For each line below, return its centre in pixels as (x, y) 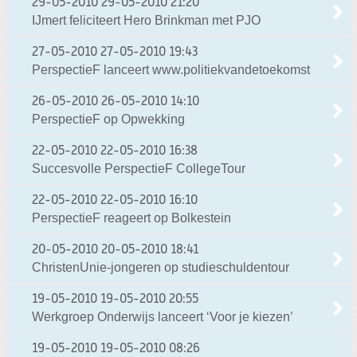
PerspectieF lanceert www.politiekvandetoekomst (171, 69)
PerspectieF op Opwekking (108, 119)
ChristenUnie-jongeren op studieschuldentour (161, 267)
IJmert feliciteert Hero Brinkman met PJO (146, 20)
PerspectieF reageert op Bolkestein (131, 218)
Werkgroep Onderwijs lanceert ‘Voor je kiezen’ (163, 316)
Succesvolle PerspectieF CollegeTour (139, 168)
